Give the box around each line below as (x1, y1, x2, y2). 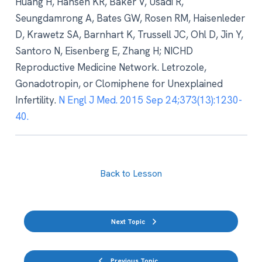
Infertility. (15, 93, 56, 106)
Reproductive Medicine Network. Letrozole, (15, 60, 206, 74)
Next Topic (111, 217, 145, 226)
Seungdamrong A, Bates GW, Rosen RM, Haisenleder (15, 11, 245, 25)
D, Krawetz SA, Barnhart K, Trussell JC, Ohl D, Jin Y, (15, 27, 243, 41)
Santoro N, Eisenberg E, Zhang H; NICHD (15, 44, 193, 57)
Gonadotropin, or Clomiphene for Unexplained (15, 77, 223, 90)
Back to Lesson (100, 167, 162, 180)
